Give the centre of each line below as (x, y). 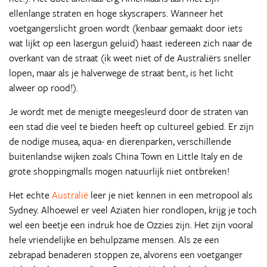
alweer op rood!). (44, 88)
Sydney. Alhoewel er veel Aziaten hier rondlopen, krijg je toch (133, 210)
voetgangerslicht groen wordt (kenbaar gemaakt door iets (126, 28)
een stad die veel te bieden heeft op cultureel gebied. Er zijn (131, 126)
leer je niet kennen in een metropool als (170, 195)
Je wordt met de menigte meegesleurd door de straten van (129, 111)
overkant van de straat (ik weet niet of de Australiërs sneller (130, 58)
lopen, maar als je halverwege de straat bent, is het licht (121, 73)
